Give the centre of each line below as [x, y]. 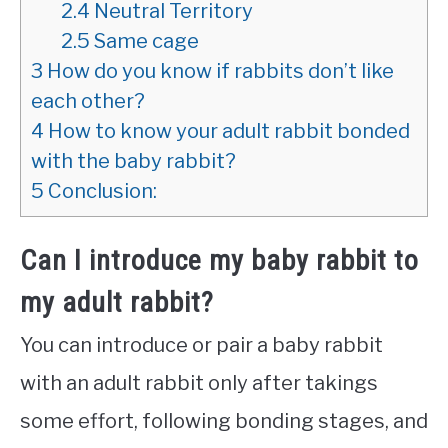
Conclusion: [100, 190]
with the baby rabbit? [133, 160]
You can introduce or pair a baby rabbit [201, 345]
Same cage [144, 40]
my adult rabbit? [117, 303]
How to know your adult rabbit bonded [227, 130]
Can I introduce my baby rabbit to [219, 261]
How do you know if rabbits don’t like [218, 70]
